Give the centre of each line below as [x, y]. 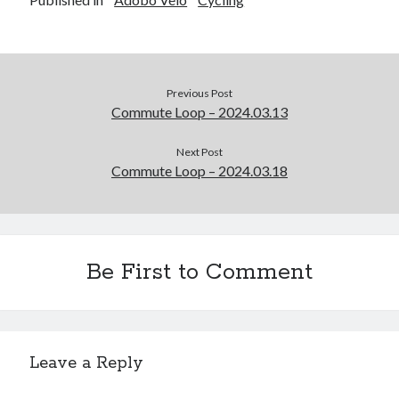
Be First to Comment [199, 272]
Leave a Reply [87, 363]
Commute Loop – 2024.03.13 [199, 111]
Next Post [199, 151]
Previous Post [199, 93]
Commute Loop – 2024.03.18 [199, 170]
